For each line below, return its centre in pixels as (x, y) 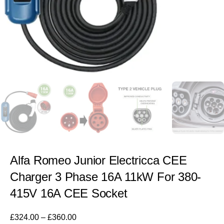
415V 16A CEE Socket (69, 193)
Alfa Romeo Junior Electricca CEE (98, 160)
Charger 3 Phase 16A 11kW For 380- (106, 176)
